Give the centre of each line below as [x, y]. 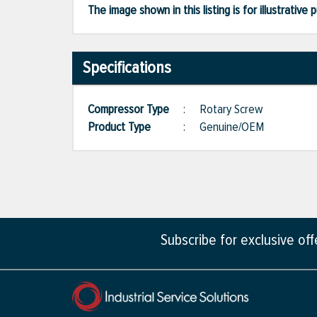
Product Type [126, 127]
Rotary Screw [231, 109]
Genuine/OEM [232, 127]
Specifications [127, 68]
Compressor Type [136, 109]
